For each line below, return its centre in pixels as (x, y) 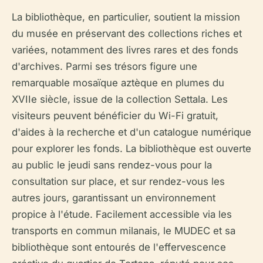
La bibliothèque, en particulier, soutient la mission (126, 17)
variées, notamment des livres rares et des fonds (125, 50)
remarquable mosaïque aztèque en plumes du (118, 83)
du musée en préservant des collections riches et (127, 33)
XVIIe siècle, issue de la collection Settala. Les (120, 99)
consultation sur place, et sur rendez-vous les (118, 181)
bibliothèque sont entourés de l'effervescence (119, 247)
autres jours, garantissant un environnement (114, 198)
